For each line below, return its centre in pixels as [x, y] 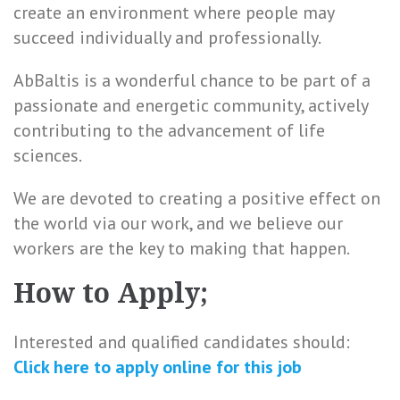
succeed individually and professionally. [167, 37]
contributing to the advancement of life [169, 130]
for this [245, 367]
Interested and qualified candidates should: [182, 342]
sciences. [48, 155]
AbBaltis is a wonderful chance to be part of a [192, 80]
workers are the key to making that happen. [182, 248]
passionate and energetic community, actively [191, 105]
